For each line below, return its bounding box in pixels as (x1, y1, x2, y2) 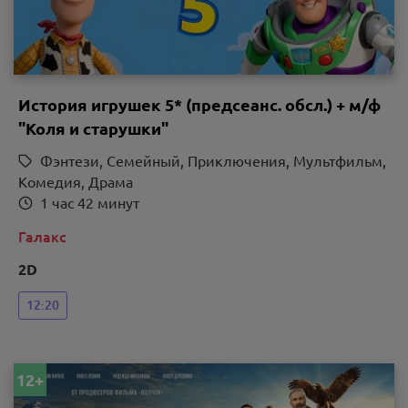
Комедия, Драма (18, 173, 133, 190)
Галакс (18, 228, 66, 245)
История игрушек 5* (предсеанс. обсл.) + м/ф (18, 95, 381, 114)
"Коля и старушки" (18, 118, 168, 138)
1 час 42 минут (40, 194, 139, 211)
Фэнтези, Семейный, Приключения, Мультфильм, (40, 152, 386, 169)
